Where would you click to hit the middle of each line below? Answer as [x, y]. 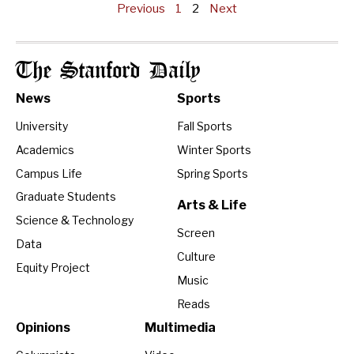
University [42, 126]
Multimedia [181, 328]
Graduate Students [66, 197]
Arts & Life [212, 205]
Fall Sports [205, 126]
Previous [141, 9]
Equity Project [53, 267]
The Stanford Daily [108, 72]
